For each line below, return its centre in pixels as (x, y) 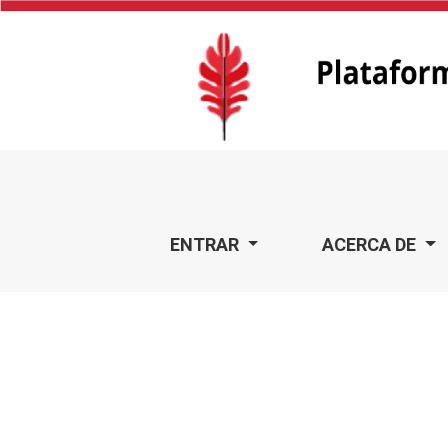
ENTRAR (206, 245)
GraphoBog (144, 178)
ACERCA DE (371, 245)
